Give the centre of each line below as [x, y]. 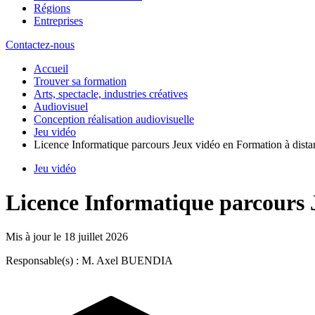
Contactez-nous [40, 44]
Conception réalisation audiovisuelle [114, 119]
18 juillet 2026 [96, 237]
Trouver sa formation [80, 81]
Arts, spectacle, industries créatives [111, 94]
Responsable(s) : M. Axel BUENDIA [89, 261]
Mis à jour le [35, 237]
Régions [52, 8]
